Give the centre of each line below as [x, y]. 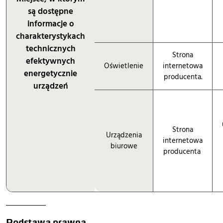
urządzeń [51, 86]
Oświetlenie [124, 66]
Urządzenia [124, 135]
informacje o [51, 24]
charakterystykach [51, 36]
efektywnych [51, 61]
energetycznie [51, 73]
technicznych [51, 49]
